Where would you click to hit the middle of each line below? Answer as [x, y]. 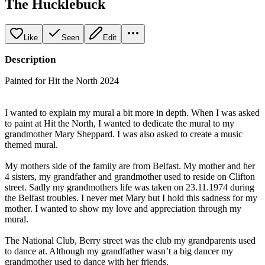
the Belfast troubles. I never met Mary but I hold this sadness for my [131, 198]
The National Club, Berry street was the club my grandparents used [130, 240]
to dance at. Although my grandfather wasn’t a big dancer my [119, 251]
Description [30, 59]
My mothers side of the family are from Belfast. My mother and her [130, 166]
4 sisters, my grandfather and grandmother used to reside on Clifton [130, 176]
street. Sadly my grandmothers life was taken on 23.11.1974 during [130, 187]
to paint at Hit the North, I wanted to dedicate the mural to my [119, 123]
